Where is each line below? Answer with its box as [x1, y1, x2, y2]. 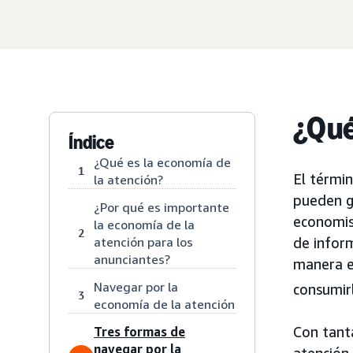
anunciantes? [94, 251, 170, 267]
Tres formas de [94, 323, 185, 340]
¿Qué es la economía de [94, 154, 231, 170]
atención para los [94, 233, 193, 250]
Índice [69, 130, 114, 154]
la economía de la [94, 216, 195, 232]
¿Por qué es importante [94, 199, 229, 215]
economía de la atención [94, 295, 235, 312]
